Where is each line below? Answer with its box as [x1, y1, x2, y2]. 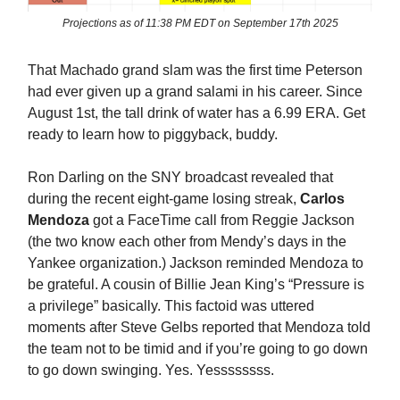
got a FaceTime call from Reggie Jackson [93, 212, 354, 229]
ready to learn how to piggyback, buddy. [28, 127, 281, 143]
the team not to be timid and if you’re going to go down [28, 341, 368, 357]
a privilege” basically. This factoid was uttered [28, 298, 314, 314]
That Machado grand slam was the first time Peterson [28, 62, 362, 79]
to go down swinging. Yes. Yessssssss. [28, 362, 278, 379]
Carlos [300, 191, 345, 207]
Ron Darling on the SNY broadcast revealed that [28, 170, 333, 186]
